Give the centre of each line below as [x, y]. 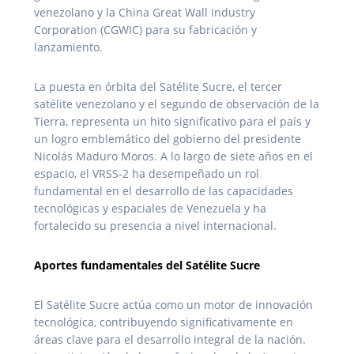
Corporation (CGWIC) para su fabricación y [145, 29]
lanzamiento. [68, 47]
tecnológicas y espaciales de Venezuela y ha [150, 208]
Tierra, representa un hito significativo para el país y [172, 121]
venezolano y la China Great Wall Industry [145, 12]
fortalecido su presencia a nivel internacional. [155, 225]
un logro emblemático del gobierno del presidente [168, 138]
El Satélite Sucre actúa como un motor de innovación [173, 304]
